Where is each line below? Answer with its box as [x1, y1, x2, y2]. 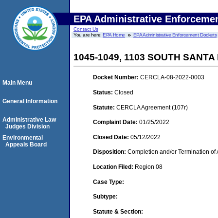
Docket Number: [93, 74, 140, 81]
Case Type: [93, 178, 124, 185]
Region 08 [135, 163, 163, 170]
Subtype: [93, 193, 118, 200]
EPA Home [103, 32, 126, 37]
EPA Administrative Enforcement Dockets [133, 32, 217, 37]
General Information [2, 98, 57, 105]
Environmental [2, 134, 43, 141]
